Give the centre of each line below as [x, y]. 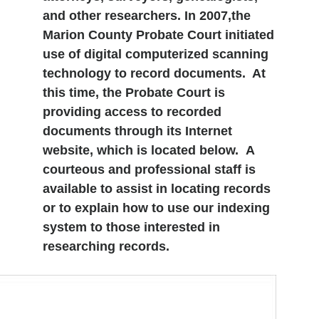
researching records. [106, 246]
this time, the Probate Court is [134, 92]
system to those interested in [131, 227]
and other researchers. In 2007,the [147, 15]
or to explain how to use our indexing [156, 208]
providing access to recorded [132, 111]
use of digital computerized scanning [156, 54]
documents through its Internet [137, 131]
